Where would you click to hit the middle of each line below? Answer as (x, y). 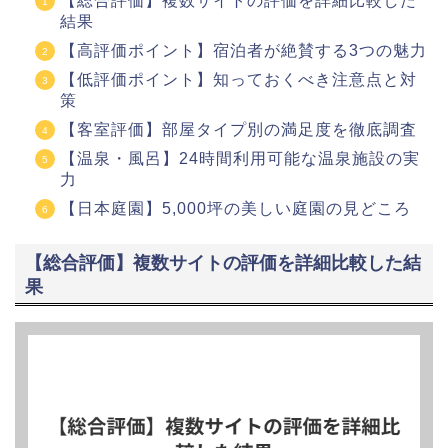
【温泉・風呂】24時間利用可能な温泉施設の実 (240, 159)
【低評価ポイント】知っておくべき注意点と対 (238, 80)
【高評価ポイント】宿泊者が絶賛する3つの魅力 (243, 51)
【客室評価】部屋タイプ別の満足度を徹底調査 (238, 130)
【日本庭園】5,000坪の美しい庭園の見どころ (235, 209)
